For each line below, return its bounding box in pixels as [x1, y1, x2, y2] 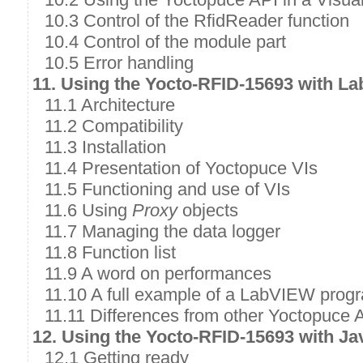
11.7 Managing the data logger [45, 221, 280, 241]
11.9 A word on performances [45, 263, 271, 284]
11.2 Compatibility [45, 116, 183, 136]
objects [177, 200, 238, 220]
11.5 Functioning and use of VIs [45, 179, 290, 199]
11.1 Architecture [45, 95, 175, 115]
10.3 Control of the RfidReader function [45, 11, 349, 31]
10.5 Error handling [45, 53, 194, 73]
